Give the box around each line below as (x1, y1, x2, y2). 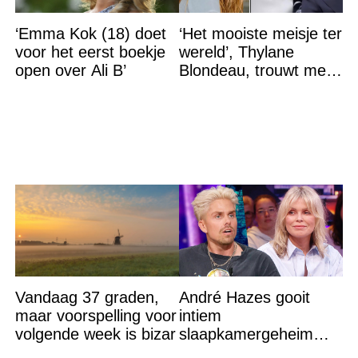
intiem (178, 307, 221, 325)
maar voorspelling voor (14, 307, 177, 325)
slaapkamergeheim (178, 325, 313, 344)
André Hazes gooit (178, 288, 310, 307)
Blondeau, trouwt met (178, 62, 331, 80)
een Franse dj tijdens (178, 80, 327, 98)
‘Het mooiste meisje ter (178, 25, 342, 43)
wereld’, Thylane (178, 43, 294, 62)
